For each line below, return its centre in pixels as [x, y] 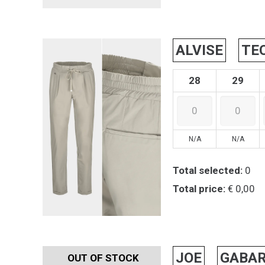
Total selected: [208, 170]
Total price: [199, 189]
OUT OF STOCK [103, 258]
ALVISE [200, 50]
